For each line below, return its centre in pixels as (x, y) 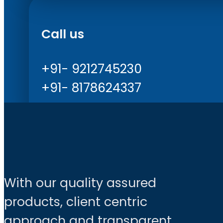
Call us (63, 34)
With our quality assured (80, 183)
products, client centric (76, 202)
